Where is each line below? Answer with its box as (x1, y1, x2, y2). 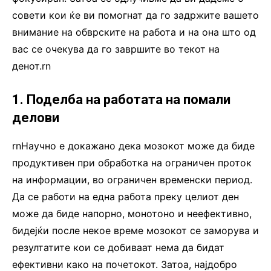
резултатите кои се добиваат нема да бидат (12, 241, 224, 253)
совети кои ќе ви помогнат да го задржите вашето (12, 8, 259, 21)
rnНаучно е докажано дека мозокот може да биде (12, 139, 255, 152)
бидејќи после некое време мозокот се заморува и (12, 224, 259, 237)
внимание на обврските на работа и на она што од (12, 25, 256, 38)
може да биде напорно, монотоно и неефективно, (12, 207, 252, 220)
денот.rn (12, 59, 51, 72)
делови (12, 109, 59, 125)
